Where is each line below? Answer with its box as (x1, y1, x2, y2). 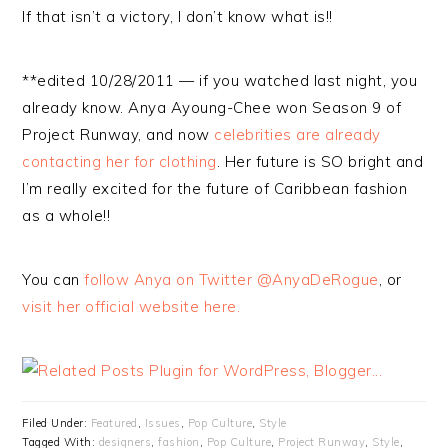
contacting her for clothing (22, 152, 217, 171)
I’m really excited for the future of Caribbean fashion (22, 179, 408, 198)
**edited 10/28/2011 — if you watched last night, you (22, 71, 418, 90)
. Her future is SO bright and (216, 152, 424, 171)
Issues (144, 416, 181, 430)
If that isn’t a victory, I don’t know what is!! (22, 7, 333, 26)
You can (22, 270, 85, 289)
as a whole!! (22, 206, 111, 225)
